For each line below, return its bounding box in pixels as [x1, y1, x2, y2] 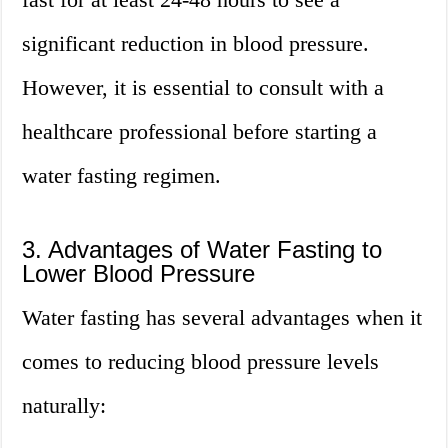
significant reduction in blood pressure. [22, 31, 370, 57]
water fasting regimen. [22, 163, 222, 189]
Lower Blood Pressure [22, 260, 256, 288]
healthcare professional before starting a [22, 119, 378, 145]
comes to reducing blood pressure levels [22, 349, 380, 375]
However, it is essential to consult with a [22, 75, 385, 101]
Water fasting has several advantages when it [22, 305, 423, 331]
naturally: [22, 393, 107, 419]
